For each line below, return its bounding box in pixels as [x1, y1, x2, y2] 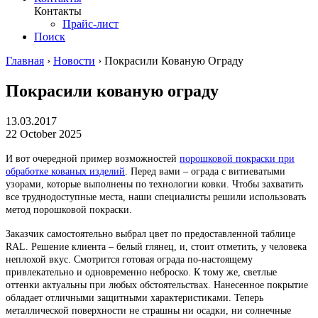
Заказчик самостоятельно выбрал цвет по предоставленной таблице [6, 228, 295, 239]
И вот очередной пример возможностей [6, 153, 180, 164]
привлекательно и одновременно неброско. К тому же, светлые [6, 266, 277, 278]
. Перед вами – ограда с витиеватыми [125, 165, 285, 177]
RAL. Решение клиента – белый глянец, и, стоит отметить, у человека [6, 241, 307, 252]
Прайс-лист [62, 17, 119, 30]
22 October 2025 [6, 127, 82, 140]
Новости [53, 54, 95, 67]
